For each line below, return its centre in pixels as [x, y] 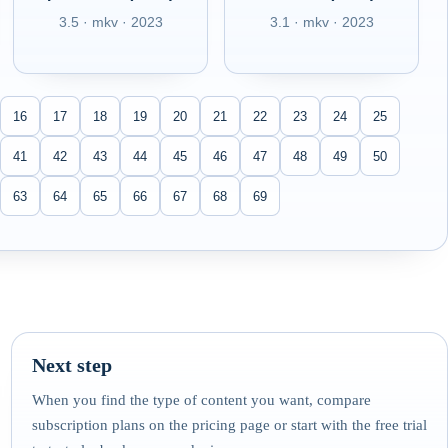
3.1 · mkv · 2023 [321, 22]
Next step [71, 364]
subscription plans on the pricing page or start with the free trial [229, 424]
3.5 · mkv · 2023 [110, 22]
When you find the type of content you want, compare [201, 399]
